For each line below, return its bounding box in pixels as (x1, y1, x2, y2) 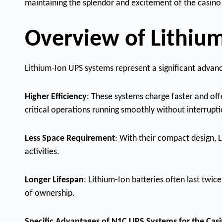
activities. (25, 147, 59, 157)
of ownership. (25, 189, 75, 199)
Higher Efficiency (25, 92, 87, 102)
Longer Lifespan (25, 175, 84, 185)
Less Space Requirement (25, 134, 115, 144)
